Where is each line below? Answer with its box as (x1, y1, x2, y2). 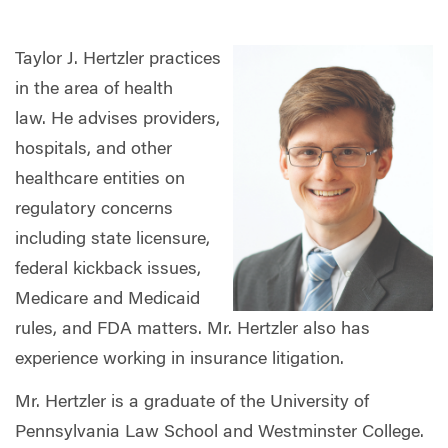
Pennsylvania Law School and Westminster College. (15, 424, 424, 442)
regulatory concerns (15, 200, 173, 219)
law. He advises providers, (15, 110, 220, 129)
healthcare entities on (15, 170, 185, 189)
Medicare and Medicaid (15, 290, 200, 309)
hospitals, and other (15, 140, 172, 159)
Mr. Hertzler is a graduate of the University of (15, 394, 369, 412)
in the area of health (15, 80, 173, 99)
